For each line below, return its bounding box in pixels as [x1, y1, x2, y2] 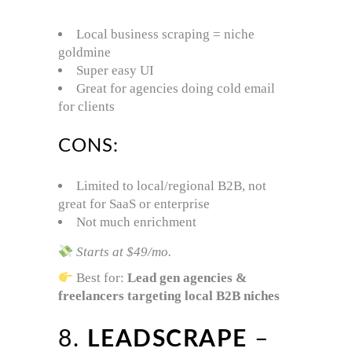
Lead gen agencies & [127, 269, 247, 285]
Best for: [73, 269, 128, 285]
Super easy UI [76, 62, 154, 78]
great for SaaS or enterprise [58, 196, 210, 211]
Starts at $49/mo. [76, 244, 172, 259]
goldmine [58, 44, 111, 60]
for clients [58, 98, 115, 114]
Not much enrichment [76, 214, 196, 229]
